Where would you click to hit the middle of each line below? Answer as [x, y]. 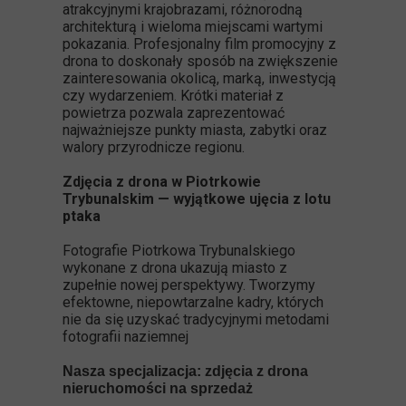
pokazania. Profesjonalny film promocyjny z [199, 44]
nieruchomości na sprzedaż [158, 388]
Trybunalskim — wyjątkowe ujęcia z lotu [197, 199]
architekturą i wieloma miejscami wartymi [193, 27]
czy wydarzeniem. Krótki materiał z [173, 96]
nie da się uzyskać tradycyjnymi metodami [196, 319]
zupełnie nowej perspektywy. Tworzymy [189, 285]
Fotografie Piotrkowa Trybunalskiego [179, 251]
